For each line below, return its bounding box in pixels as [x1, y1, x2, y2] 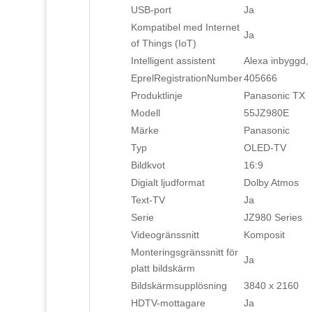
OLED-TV [243, 142, 286, 154]
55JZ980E [243, 107, 289, 119]
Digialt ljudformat [130, 177, 205, 189]
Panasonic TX [243, 90, 305, 102]
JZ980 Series [243, 212, 302, 224]
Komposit [243, 229, 285, 241]
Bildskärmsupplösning [130, 280, 227, 292]
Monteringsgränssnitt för [130, 247, 238, 258]
